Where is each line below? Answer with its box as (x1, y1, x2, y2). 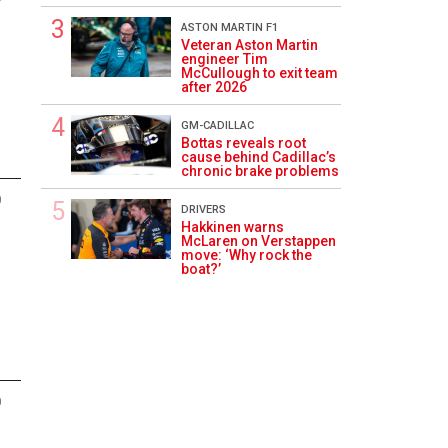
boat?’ (181, 261, 221, 277)
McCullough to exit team (181, 65, 338, 81)
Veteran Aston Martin (181, 37, 318, 53)
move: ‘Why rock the (181, 247, 312, 263)
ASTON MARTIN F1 (181, 21, 278, 34)
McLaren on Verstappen (181, 233, 336, 249)
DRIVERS (181, 203, 226, 216)
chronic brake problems (181, 163, 339, 179)
